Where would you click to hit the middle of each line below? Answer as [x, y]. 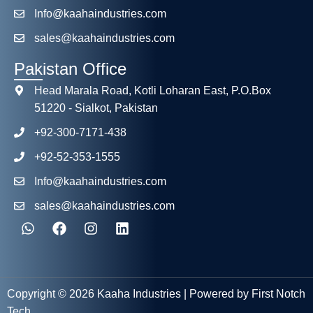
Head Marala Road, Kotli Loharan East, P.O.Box [152, 90]
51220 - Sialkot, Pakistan [96, 108]
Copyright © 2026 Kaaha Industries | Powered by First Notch [156, 293]
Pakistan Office [70, 68]
